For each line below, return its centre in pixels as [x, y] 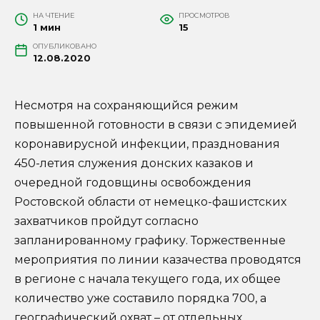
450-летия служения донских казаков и [134, 163]
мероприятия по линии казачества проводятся [158, 259]
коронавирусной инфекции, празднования [147, 144]
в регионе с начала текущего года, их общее [147, 279]
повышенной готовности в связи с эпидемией [156, 124]
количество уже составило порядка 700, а [140, 298]
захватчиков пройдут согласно [106, 221]
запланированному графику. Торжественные [150, 240]
